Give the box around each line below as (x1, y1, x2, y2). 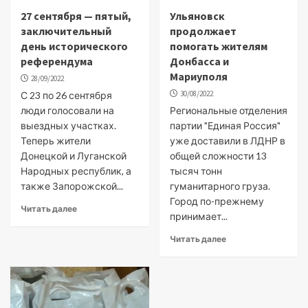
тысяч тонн (169, 165, 222, 177)
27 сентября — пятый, (21, 9, 131, 23)
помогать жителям (169, 39, 267, 53)
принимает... (169, 210, 228, 222)
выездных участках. (21, 120, 116, 131)
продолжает (169, 24, 236, 38)
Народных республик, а (21, 165, 131, 177)
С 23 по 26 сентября (21, 89, 112, 101)
